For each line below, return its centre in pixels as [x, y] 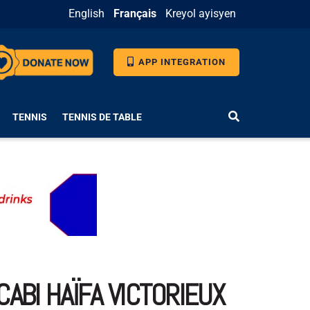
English [86, 13]
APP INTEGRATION [181, 62]
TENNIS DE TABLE [102, 117]
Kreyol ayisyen [201, 13]
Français [135, 13]
